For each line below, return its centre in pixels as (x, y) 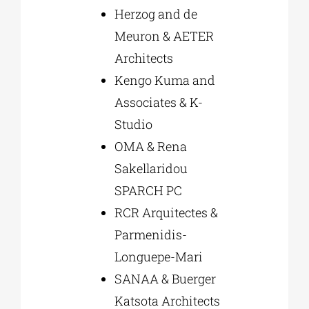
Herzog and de (156, 13)
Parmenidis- (150, 234)
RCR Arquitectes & (166, 212)
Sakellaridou (151, 168)
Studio (133, 124)
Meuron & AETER (164, 36)
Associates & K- (158, 102)
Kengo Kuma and (165, 80)
